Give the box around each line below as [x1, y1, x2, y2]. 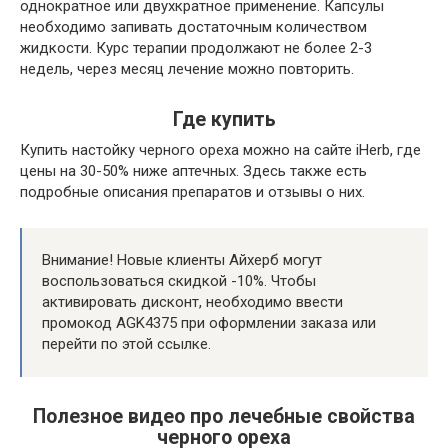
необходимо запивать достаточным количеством [20, 18, 367, 36]
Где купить [172, 108, 276, 132]
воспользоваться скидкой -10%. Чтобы [42, 272, 316, 290]
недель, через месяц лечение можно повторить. [20, 60, 354, 78]
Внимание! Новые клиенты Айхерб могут [42, 251, 322, 269]
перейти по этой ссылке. [42, 335, 211, 353]
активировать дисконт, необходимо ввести [42, 293, 343, 311]
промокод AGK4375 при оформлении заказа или [42, 314, 376, 332]
